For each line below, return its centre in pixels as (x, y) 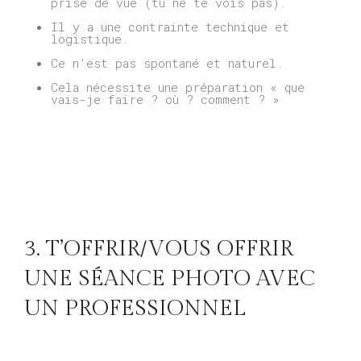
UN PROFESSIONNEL (135, 308)
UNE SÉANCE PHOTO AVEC (170, 278)
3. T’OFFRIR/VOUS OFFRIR (159, 249)
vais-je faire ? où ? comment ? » (165, 100)
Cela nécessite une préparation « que (177, 87)
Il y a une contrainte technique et (170, 27)
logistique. (89, 39)
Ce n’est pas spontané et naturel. (166, 63)
